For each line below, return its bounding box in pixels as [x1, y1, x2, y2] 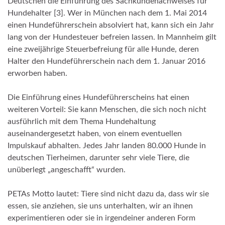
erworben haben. [8, 69, 67, 78]
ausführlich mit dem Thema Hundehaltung [8, 118, 156, 126]
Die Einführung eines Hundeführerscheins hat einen [8, 93, 189, 102]
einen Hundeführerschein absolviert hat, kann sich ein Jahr [8, 21, 214, 30]
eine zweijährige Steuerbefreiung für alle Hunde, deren [8, 45, 199, 54]
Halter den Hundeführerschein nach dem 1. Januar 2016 [8, 57, 205, 66]
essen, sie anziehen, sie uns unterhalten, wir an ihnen [8, 202, 193, 210]
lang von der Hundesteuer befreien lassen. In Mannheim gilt [8, 33, 216, 42]
